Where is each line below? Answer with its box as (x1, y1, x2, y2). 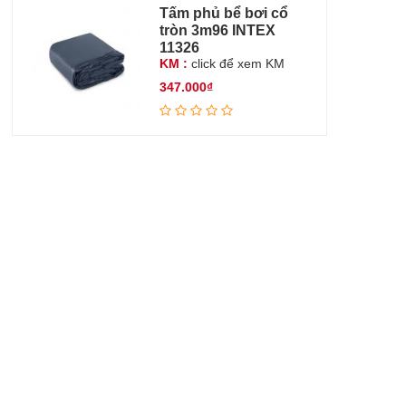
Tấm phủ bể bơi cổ (159, 4, 288, 21)
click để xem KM (187, 55, 285, 71)
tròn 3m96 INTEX (159, 21, 275, 38)
